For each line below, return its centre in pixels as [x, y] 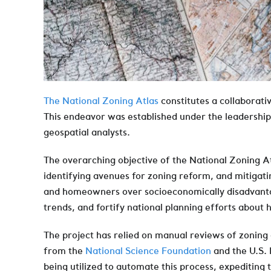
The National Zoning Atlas [101, 101]
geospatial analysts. [87, 132]
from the [64, 251]
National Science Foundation [148, 251]
